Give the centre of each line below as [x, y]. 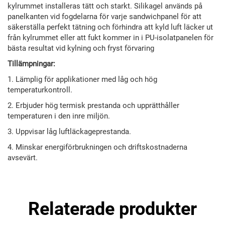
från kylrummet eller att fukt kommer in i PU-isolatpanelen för [110, 38]
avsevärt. [23, 158]
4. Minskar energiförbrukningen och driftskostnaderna [97, 147]
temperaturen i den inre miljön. [59, 116]
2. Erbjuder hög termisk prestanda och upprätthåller [93, 106]
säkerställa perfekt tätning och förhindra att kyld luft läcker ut [110, 27]
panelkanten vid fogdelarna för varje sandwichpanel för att [104, 17]
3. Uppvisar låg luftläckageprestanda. [69, 132]
